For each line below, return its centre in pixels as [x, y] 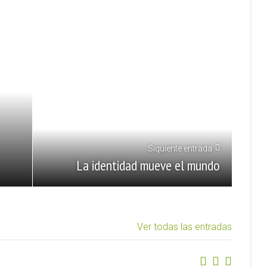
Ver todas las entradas [184, 227]
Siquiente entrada [180, 148]
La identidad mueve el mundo [148, 165]
